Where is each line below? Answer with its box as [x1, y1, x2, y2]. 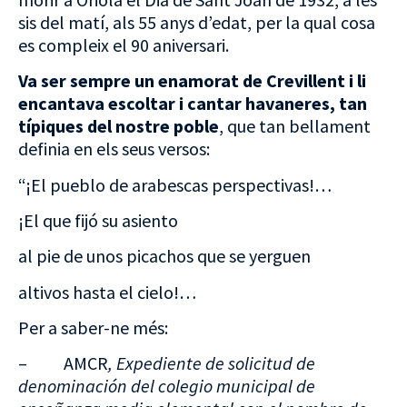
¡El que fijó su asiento [18, 208, 178, 232]
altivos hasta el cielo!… [18, 280, 196, 303]
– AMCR [18, 352, 108, 375]
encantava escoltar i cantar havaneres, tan [18, 92, 367, 115]
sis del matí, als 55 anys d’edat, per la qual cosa [18, 10, 375, 34]
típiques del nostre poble [18, 114, 219, 138]
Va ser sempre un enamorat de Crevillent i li [18, 69, 366, 93]
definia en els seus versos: [18, 137, 210, 161]
